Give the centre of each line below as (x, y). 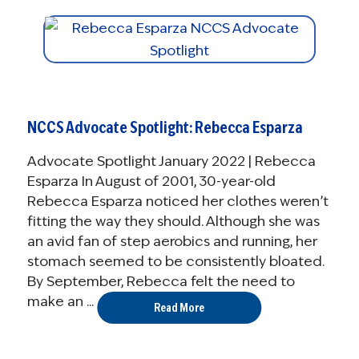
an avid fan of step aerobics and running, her (172, 242)
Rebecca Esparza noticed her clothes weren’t (177, 202)
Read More (179, 308)
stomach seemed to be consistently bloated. (175, 262)
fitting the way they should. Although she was (173, 222)
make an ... (60, 302)
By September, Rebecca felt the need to (161, 282)
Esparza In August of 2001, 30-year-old (151, 182)
